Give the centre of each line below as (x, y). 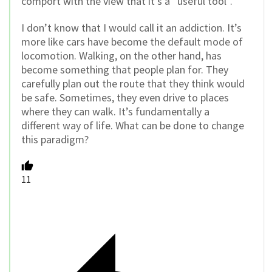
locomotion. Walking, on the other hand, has (121, 56)
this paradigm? (55, 140)
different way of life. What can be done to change (133, 126)
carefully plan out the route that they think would (133, 84)
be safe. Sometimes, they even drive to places (125, 98)
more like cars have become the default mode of (132, 42)
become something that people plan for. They (125, 70)
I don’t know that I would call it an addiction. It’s (131, 28)
